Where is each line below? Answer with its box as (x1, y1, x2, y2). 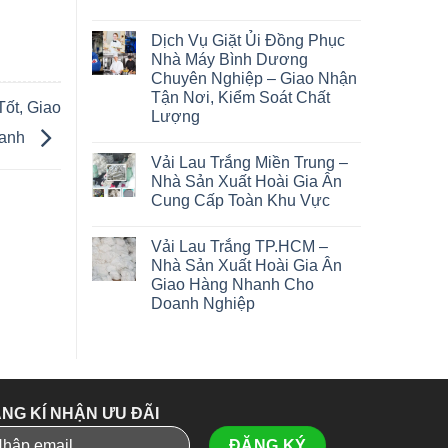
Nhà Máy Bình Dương (151, 51, 308, 69)
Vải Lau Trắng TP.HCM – (151, 238, 328, 256)
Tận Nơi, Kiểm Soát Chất (151, 89, 330, 107)
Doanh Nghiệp (151, 295, 255, 313)
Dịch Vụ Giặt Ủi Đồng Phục (151, 32, 345, 50)
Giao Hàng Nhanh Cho (151, 276, 314, 294)
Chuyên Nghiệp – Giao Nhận (151, 70, 357, 88)
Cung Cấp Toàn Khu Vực (151, 192, 330, 210)
